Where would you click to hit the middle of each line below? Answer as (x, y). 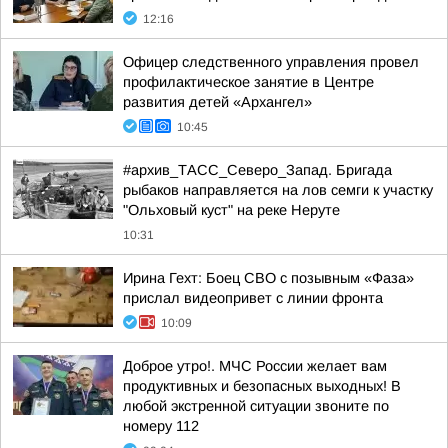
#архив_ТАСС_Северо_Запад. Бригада (257, 170)
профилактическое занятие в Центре (248, 82)
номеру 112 (161, 426)
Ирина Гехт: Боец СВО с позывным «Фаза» (268, 278)
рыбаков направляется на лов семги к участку (278, 190)
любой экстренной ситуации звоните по (256, 406)
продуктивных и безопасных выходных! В (262, 386)
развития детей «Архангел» (217, 102)
